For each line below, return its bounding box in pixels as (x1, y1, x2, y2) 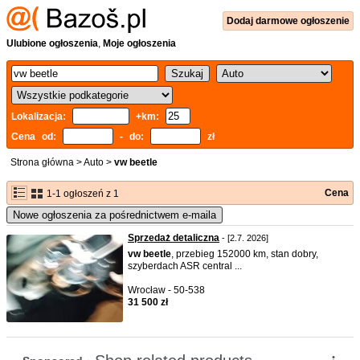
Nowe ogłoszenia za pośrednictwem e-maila (13, 209, 216, 221)
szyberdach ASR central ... (128, 260, 242, 272)
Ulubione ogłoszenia (6, 38, 98, 49)
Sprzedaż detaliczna (128, 232, 219, 243)
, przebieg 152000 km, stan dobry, (171, 248, 318, 260)
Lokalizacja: (11, 111, 72, 122)
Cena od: (11, 131, 63, 142)
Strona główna (10, 157, 74, 168)
